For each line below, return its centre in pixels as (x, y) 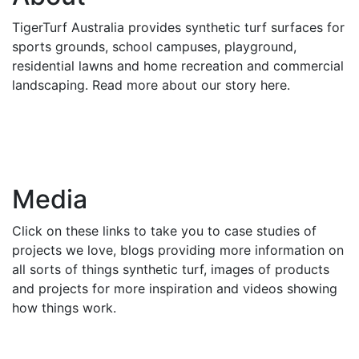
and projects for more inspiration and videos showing (175, 288)
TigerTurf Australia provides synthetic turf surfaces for (178, 27)
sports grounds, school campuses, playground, (154, 46)
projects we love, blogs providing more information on (178, 250)
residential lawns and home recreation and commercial (178, 66)
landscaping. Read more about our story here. (151, 85)
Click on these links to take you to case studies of (164, 231)
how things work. (64, 308)
